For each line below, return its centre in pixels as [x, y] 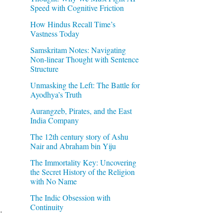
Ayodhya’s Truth [56, 94]
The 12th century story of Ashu [79, 136]
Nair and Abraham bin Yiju [73, 146]
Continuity [47, 207]
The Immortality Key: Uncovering [83, 162]
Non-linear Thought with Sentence [84, 59]
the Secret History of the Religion [82, 171]
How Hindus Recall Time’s [73, 24]
